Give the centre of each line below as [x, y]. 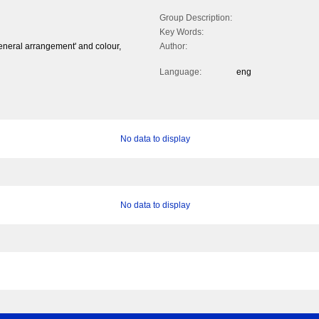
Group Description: [196, 18]
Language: [181, 72]
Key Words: [182, 32]
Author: [173, 47]
